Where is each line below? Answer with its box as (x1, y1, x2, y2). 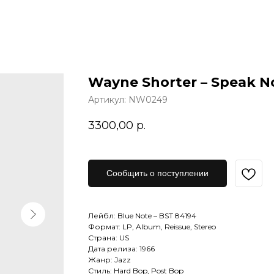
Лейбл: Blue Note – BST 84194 (88, 211, 196, 221)
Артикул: (88, 94, 128, 105)
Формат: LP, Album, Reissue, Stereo (88, 222, 216, 232)
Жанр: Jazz (88, 255, 131, 265)
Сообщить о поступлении (106, 168, 209, 179)
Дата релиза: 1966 (88, 244, 155, 254)
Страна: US (88, 233, 129, 243)
